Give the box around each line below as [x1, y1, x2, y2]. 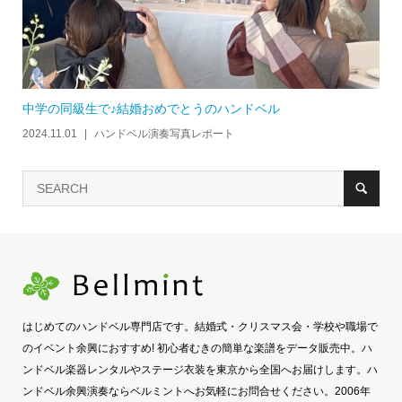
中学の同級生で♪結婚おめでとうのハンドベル [22, 101, 280, 117]
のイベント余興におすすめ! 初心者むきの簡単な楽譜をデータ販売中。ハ [22, 342, 372, 355]
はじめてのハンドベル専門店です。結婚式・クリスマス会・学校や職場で [22, 320, 378, 334]
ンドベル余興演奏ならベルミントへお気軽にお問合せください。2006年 [22, 385, 371, 398]
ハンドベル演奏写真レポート [93, 127, 234, 141]
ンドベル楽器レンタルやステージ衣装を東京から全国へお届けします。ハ [22, 363, 378, 377]
